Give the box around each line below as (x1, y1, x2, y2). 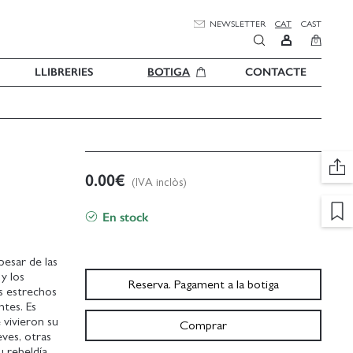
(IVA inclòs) (132, 176, 188, 188)
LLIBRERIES (34, 65, 93, 80)
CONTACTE (245, 65, 307, 80)
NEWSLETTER (210, 20, 266, 28)
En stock (102, 209, 149, 225)
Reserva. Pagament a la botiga (128, 277, 279, 291)
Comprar (180, 318, 228, 332)
